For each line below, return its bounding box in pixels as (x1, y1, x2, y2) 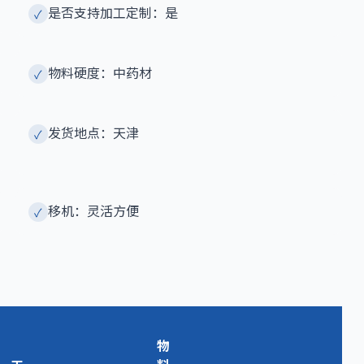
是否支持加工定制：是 (47, 2, 178, 23)
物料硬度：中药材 (47, 63, 152, 83)
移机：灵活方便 (47, 201, 139, 221)
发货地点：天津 (47, 123, 139, 143)
